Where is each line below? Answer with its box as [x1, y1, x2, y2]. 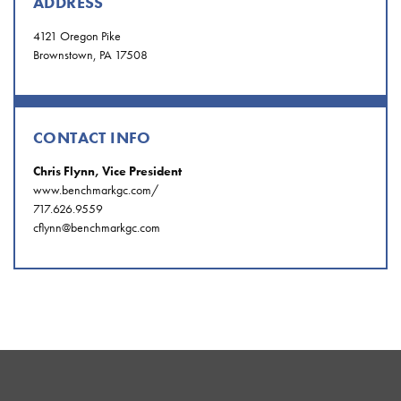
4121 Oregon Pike [33, 28, 121, 45]
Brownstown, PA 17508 [33, 47, 148, 64]
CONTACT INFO [33, 127, 151, 149]
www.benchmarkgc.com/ [33, 182, 158, 199]
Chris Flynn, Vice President [33, 163, 182, 180]
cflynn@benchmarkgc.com [33, 219, 160, 236]
